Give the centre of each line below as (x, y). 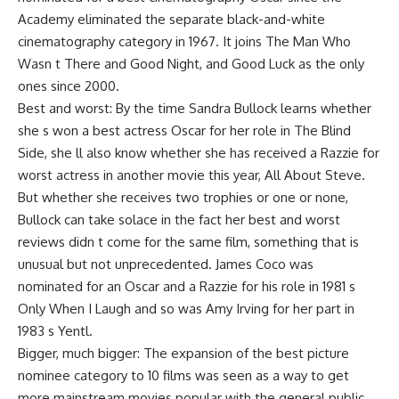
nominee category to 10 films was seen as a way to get (183, 375)
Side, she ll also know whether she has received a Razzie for (199, 153)
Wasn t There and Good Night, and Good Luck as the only (191, 64)
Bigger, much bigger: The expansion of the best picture (183, 353)
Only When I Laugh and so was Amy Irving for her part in (186, 309)
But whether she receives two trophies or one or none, (183, 197)
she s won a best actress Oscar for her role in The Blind (184, 130)
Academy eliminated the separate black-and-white (171, 19)
